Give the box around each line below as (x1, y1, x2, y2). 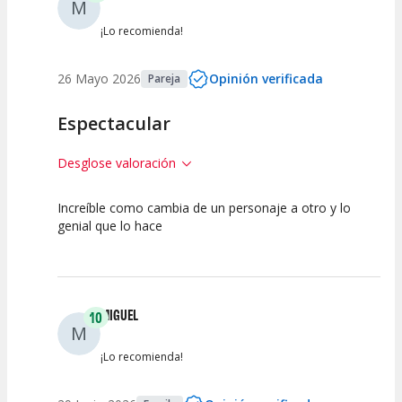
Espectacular (57, 111, 170, 136)
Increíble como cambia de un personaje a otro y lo (57, 199, 351, 217)
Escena (150, 253, 186, 269)
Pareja (148, 71, 180, 87)
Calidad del (65, 237, 124, 253)
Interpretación (205, 237, 278, 253)
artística (221, 253, 262, 269)
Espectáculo (64, 253, 125, 269)
